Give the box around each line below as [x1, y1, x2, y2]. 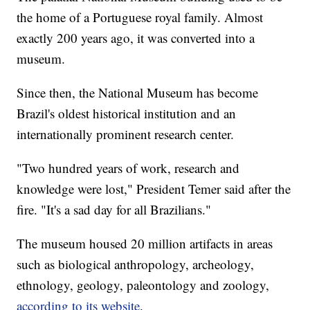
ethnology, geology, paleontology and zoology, [17, 276, 270, 294]
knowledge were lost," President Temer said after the [17, 180, 291, 198]
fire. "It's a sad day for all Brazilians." [17, 201, 212, 219]
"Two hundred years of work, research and [17, 159, 240, 177]
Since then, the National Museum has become [17, 84, 259, 102]
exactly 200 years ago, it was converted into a [17, 29, 255, 47]
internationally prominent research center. [17, 125, 235, 143]
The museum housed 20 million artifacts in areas [17, 235, 273, 253]
